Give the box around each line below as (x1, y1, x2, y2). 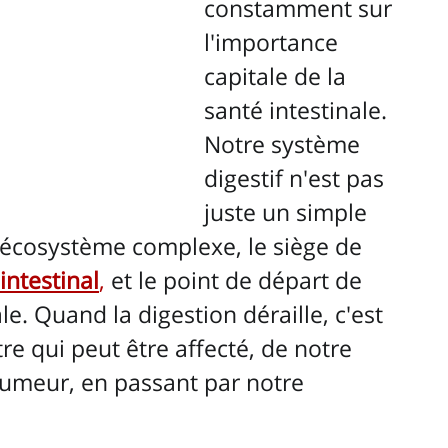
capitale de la (204, 60, 352, 93)
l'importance (204, 26, 344, 59)
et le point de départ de (105, 264, 368, 297)
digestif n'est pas (204, 162, 390, 195)
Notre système (204, 128, 366, 161)
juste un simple (204, 196, 373, 229)
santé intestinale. (204, 94, 393, 127)
